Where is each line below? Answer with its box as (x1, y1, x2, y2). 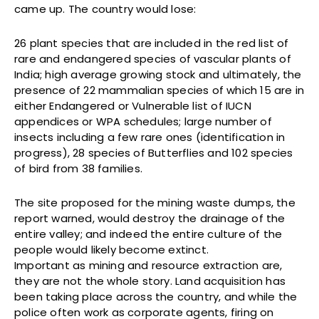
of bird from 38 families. (14, 161, 142, 177)
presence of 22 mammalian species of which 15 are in (14, 83, 305, 98)
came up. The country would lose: (14, 1, 197, 17)
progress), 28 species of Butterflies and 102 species (14, 145, 293, 161)
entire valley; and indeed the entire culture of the (14, 226, 283, 242)
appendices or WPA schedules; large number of (14, 114, 272, 130)
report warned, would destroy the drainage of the (14, 211, 286, 226)
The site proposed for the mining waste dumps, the (14, 195, 296, 211)
